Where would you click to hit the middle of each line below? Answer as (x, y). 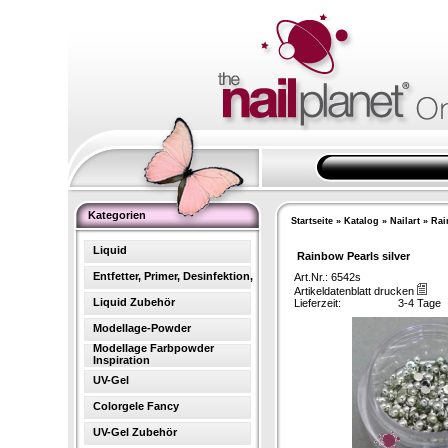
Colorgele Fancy (135, 406)
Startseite (311, 221)
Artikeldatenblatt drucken (355, 291)
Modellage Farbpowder (153, 348)
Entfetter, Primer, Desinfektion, (172, 276)
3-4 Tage (419, 303)
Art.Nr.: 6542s (327, 277)
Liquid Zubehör (133, 302)
